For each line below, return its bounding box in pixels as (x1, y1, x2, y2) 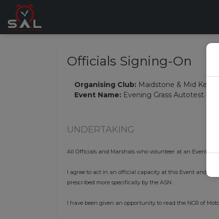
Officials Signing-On (67, 53, 192, 68)
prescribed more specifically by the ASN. (67, 179, 173, 186)
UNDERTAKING (67, 124, 134, 134)
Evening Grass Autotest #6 (123, 90, 215, 99)
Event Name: (74, 90, 123, 99)
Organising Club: (74, 80, 138, 89)
